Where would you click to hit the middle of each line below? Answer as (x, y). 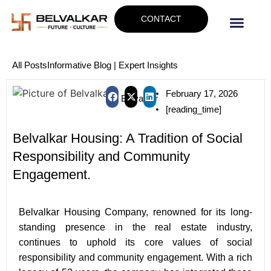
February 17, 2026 (201, 94)
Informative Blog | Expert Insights (113, 65)
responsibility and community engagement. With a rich (135, 258)
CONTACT (161, 18)
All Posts (30, 65)
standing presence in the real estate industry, (135, 227)
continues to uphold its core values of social (135, 243)
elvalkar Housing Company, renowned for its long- (139, 212)
